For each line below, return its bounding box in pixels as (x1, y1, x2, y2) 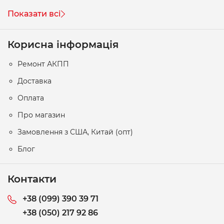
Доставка (17, 76, 51, 85)
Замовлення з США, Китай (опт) (17, 127, 133, 136)
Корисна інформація (7, 38, 118, 50)
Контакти (7, 173, 56, 185)
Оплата (17, 93, 44, 102)
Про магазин (17, 110, 65, 119)
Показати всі (7, 9, 61, 18)
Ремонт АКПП (17, 59, 69, 68)
